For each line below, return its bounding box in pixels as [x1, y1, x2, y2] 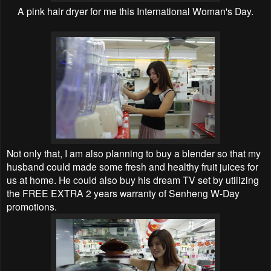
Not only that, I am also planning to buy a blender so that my [7, 146, 261, 160]
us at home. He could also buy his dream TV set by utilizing [7, 172, 259, 186]
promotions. [7, 199, 57, 213]
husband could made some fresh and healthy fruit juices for [7, 159, 258, 173]
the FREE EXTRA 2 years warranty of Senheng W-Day [7, 186, 240, 200]
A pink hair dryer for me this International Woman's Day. [18, 4, 253, 18]
